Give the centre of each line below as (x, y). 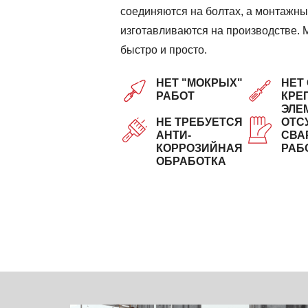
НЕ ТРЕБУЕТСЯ (199, 122)
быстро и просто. (164, 50)
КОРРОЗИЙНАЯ (199, 148)
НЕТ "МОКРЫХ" (199, 83)
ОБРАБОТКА (191, 162)
